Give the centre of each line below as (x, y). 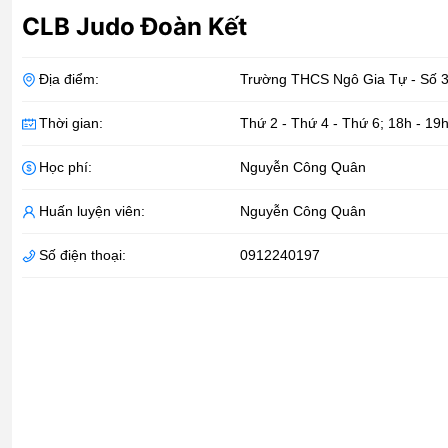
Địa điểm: (69, 79)
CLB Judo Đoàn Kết (134, 27)
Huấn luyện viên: (92, 211)
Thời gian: (71, 123)
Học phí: (65, 167)
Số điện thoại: (82, 255)
